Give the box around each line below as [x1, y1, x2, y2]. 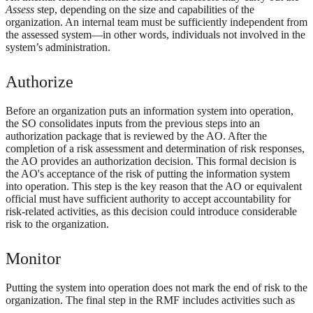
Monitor [6, 249, 61, 268]
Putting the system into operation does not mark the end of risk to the [6, 282, 307, 294]
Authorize [6, 73, 73, 92]
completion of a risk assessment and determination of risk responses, [6, 143, 305, 155]
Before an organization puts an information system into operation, [6, 105, 293, 117]
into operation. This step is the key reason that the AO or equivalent [6, 180, 302, 193]
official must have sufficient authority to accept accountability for [6, 193, 291, 205]
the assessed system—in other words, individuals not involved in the [6, 29, 305, 41]
